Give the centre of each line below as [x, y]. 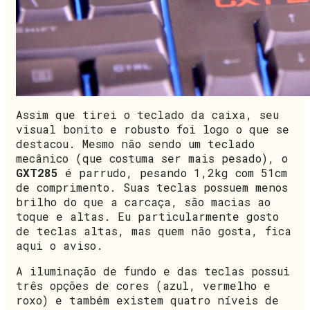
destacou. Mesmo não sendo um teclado [135, 144]
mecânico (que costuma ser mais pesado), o [152, 158]
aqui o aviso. [60, 246]
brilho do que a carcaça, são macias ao [143, 202]
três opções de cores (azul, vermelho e [143, 286]
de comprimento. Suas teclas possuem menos [152, 188]
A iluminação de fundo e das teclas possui [153, 271]
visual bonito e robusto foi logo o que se [153, 129]
